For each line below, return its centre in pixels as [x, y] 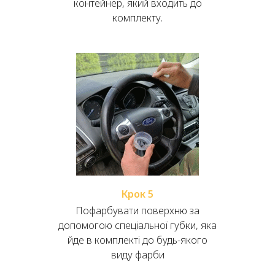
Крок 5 [137, 194]
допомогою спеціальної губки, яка [137, 226]
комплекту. [137, 18]
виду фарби [137, 255]
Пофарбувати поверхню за [137, 211]
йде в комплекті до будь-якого [137, 240]
